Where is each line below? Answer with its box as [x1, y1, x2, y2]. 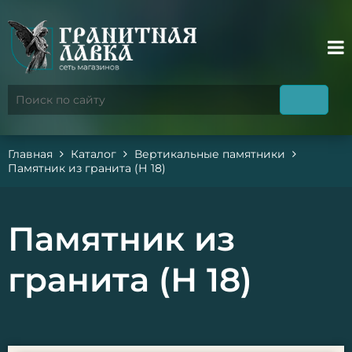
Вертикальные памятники [134, 147, 285, 161]
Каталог [71, 147, 116, 161]
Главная [8, 147, 53, 161]
